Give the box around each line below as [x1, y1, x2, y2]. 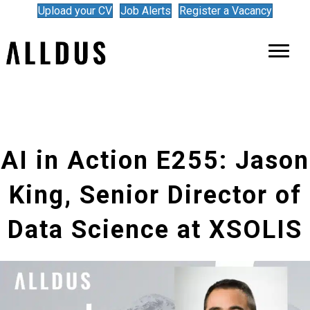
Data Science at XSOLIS [8, 215, 302, 244]
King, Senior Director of [8, 180, 302, 210]
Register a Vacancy [179, 4, 272, 17]
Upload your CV [38, 4, 112, 17]
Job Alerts [120, 4, 171, 17]
